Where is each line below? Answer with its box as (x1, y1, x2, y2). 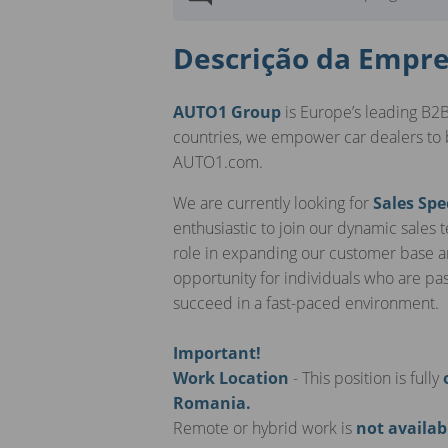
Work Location (173, 366, 289, 389)
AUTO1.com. (173, 150, 263, 173)
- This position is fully (289, 366, 443, 389)
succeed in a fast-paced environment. (173, 291, 439, 314)
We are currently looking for (173, 191, 373, 214)
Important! (173, 341, 261, 364)
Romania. (173, 391, 251, 414)
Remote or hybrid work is (173, 416, 356, 439)
